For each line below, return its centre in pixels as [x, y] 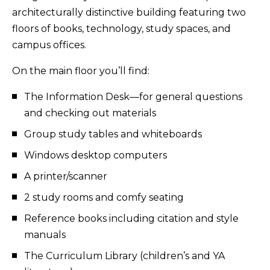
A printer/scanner [66, 176]
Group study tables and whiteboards [113, 134]
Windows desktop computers [96, 155]
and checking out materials [90, 113]
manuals [45, 235]
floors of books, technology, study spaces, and [121, 29]
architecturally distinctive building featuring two [129, 12]
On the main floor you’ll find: [81, 71]
